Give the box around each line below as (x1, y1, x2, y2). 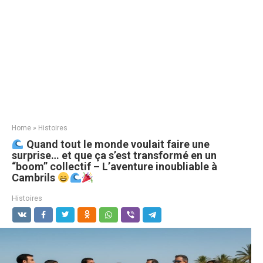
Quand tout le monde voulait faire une (23, 138, 210, 151)
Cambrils (12, 171, 58, 184)
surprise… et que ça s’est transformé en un (12, 149, 217, 162)
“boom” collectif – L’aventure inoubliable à (12, 160, 217, 173)
